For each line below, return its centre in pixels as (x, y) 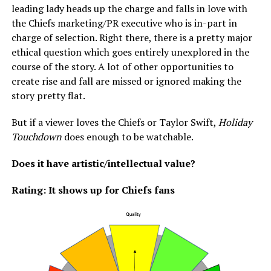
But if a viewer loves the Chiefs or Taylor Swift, (115, 122)
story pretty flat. (49, 96)
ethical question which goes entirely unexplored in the (130, 52)
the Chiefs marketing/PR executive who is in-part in (124, 23)
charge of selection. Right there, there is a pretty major (132, 38)
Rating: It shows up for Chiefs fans (93, 190)
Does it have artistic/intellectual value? (104, 164)
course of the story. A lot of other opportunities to (122, 67)
